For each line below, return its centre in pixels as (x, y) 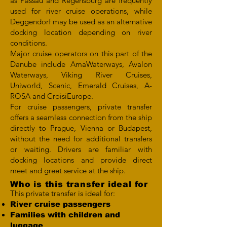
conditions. (29, 43)
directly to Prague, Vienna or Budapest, (81, 128)
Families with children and (65, 215)
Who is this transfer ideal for (79, 184)
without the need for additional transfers (81, 139)
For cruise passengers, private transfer (81, 107)
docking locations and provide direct (81, 160)
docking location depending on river (81, 32)
